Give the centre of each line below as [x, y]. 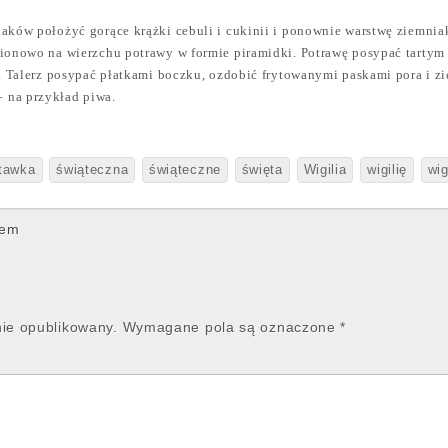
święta [262, 170]
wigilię [387, 170]
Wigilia [325, 170]
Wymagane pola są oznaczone [231, 327]
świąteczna [92, 170]
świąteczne [184, 170]
